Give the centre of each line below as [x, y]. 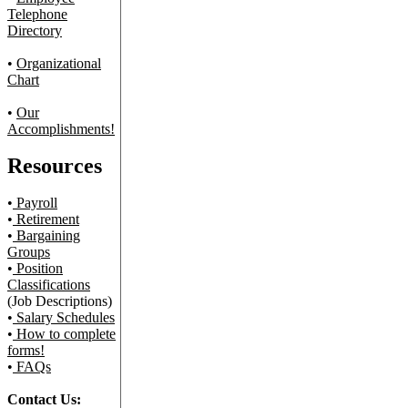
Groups [29, 252]
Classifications [49, 285]
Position [38, 268]
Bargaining [46, 235]
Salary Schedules [64, 317]
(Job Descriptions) [60, 301]
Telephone [37, 14]
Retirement [46, 219]
